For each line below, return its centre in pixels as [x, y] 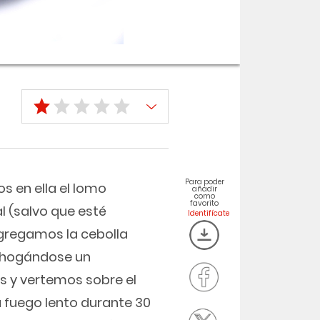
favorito [204, 203]
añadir [204, 189]
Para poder [204, 182]
